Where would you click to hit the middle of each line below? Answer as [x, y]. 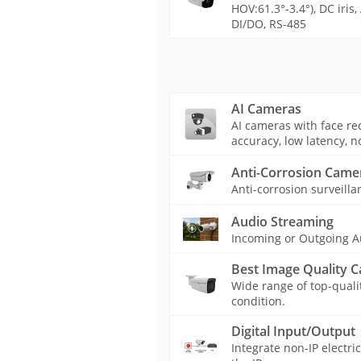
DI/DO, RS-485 [268, 24]
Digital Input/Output [293, 331]
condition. [258, 301]
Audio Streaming [282, 221]
